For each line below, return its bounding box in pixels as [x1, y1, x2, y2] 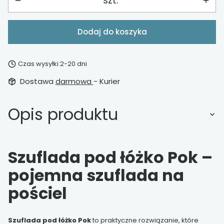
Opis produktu [8, 102, 118, 125]
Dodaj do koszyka [77, 26, 147, 37]
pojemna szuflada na [8, 163, 184, 186]
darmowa [55, 76, 93, 86]
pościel [8, 181, 67, 204]
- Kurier [93, 76, 120, 86]
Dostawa [19, 76, 55, 86]
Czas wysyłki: [17, 59, 60, 68]
